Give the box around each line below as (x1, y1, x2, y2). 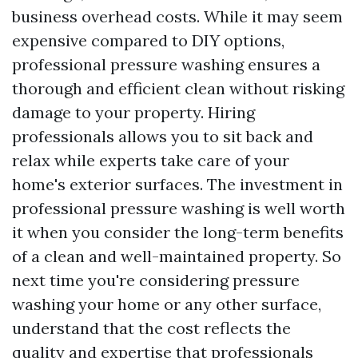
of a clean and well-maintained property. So (12, 246, 341, 266)
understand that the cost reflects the (12, 318, 291, 338)
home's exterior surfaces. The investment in (12, 174, 343, 194)
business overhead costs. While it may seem (12, 6, 343, 26)
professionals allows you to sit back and (12, 126, 313, 146)
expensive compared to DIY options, (12, 30, 284, 50)
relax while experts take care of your (12, 150, 289, 170)
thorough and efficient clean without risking (12, 78, 344, 98)
